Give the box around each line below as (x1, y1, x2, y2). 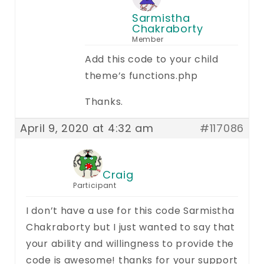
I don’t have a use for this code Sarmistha (26, 203, 235, 217)
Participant (73, 180, 117, 190)
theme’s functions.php (85, 68, 198, 82)
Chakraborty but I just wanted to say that (26, 220, 235, 234)
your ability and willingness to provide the (26, 236, 235, 250)
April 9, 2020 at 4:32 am (20, 120, 154, 136)
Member (132, 34, 164, 44)
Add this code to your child (85, 52, 219, 66)
